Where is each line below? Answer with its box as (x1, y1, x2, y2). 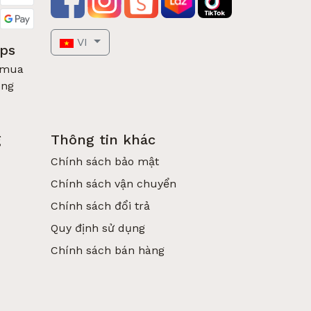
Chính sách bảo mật (51, 155, 159, 168)
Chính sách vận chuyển (51, 177, 176, 190)
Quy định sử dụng (51, 221, 145, 235)
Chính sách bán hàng (51, 244, 165, 257)
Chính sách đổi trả (51, 199, 150, 212)
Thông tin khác (51, 131, 155, 148)
